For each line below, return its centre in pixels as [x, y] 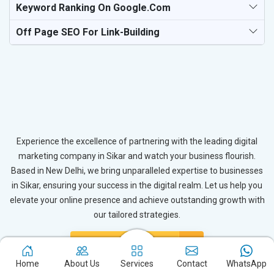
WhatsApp [247, 264]
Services [137, 264]
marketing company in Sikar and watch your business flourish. [137, 156]
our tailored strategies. [137, 214]
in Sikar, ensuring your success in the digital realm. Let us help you [137, 185]
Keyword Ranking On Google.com [93, 8]
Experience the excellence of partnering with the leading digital [137, 141]
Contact [192, 264]
